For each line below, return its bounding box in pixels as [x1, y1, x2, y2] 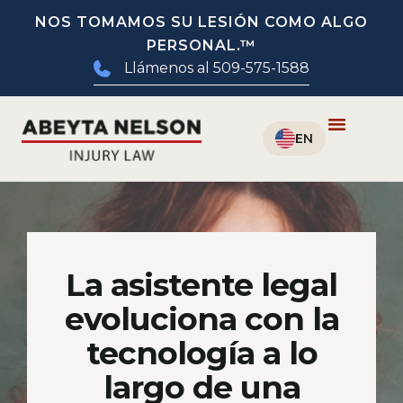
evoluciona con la [64, 299, 339, 338]
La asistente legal [66, 264, 337, 304]
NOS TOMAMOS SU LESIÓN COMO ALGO [35, 13, 368, 31]
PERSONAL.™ [147, 37, 256, 54]
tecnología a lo [85, 333, 318, 372]
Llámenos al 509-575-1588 [124, 59, 310, 76]
